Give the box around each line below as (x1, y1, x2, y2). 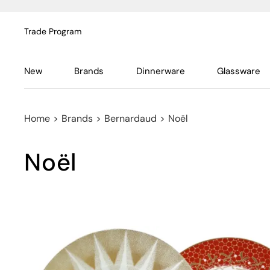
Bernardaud (104, 112, 157, 125)
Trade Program (24, 26, 81, 37)
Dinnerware (136, 65, 185, 77)
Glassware (216, 65, 260, 77)
